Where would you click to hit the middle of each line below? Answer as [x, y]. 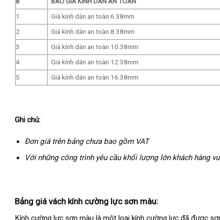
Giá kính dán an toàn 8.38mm [93, 31]
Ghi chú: [27, 120]
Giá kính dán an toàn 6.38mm [93, 16]
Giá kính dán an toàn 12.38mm [95, 62]
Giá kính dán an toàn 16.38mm [95, 77]
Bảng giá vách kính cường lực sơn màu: [86, 201]
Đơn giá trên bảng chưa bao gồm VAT [86, 142]
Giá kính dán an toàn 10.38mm [95, 46]
